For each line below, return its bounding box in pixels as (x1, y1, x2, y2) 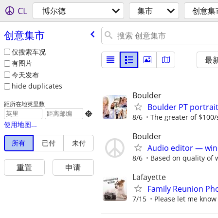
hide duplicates (11, 81, 62, 91)
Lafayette (132, 172, 166, 183)
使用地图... (3, 120, 37, 129)
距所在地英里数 (3, 100, 45, 108)
